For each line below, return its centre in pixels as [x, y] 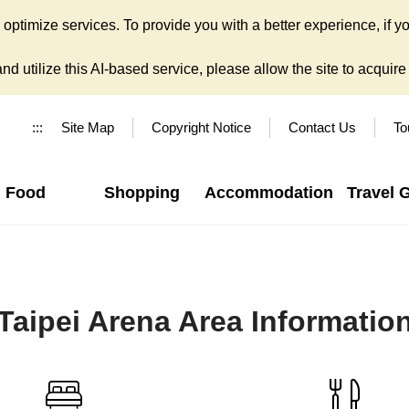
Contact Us [322, 127]
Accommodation [268, 193]
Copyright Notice [201, 127]
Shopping [142, 193]
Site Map [88, 127]
